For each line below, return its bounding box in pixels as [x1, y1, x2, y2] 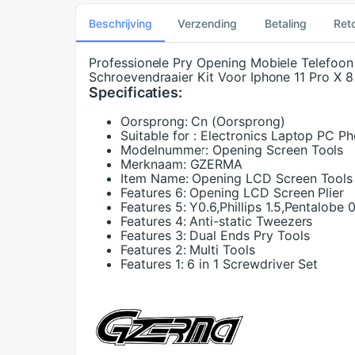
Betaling [264, 16, 307, 30]
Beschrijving [89, 16, 152, 30]
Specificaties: [89, 84, 183, 101]
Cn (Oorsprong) [191, 113, 285, 130]
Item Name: [120, 170, 189, 187]
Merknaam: [120, 156, 186, 173]
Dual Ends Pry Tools [189, 227, 310, 244]
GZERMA [189, 156, 243, 173]
